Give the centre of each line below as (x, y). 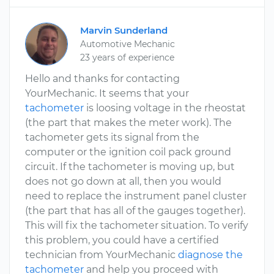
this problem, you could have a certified (122, 240)
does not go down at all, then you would (123, 181)
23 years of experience (127, 57)
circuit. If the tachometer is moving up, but (130, 167)
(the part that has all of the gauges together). (135, 211)
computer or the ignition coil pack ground (128, 152)
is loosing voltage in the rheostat (165, 108)
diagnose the (210, 255)
